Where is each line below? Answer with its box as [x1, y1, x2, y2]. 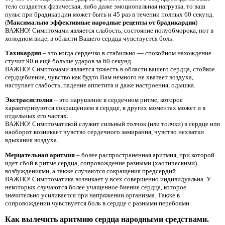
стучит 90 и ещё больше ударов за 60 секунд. [5, 57, 133, 65]
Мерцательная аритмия [5, 151, 75, 159]
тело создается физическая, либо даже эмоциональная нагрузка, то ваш [5, 2, 205, 10]
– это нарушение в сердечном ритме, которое [53, 96, 183, 104]
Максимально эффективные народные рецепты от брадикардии [7, 18, 195, 26]
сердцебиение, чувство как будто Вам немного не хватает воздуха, [5, 73, 193, 81]
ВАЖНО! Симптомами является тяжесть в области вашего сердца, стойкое [5, 65, 215, 73]
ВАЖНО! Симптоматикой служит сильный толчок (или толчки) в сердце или [5, 120, 220, 128]
